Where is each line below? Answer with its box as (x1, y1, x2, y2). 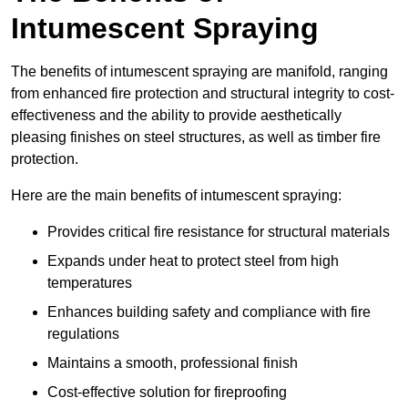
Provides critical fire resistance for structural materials (47, 224, 390, 240)
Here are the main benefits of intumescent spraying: (11, 188, 342, 204)
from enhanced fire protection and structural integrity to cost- (11, 86, 394, 102)
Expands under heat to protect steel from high (47, 253, 339, 270)
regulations (47, 326, 119, 342)
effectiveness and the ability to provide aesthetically (11, 107, 342, 124)
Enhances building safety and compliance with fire (47, 304, 371, 321)
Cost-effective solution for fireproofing (47, 384, 287, 401)
